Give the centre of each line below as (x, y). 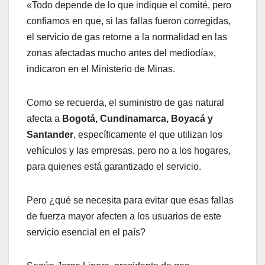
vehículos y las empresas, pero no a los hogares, (129, 151)
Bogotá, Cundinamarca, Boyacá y (138, 119)
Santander (50, 135)
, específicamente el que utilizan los (148, 135)
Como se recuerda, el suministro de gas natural (125, 103)
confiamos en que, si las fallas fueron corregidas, (129, 21)
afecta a (44, 119)
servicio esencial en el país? (86, 232)
